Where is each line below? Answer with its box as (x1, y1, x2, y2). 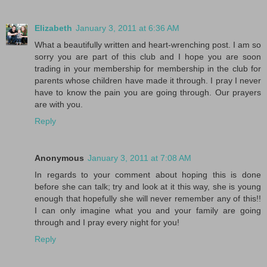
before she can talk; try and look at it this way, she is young (35, 181, 261, 191)
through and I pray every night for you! (35, 217, 179, 227)
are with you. (35, 99, 83, 109)
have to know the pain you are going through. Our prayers (35, 87, 261, 97)
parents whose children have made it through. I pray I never (35, 75, 261, 85)
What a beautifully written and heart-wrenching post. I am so (35, 39, 261, 49)
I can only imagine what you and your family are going (35, 205, 261, 215)
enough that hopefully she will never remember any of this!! (35, 193, 261, 203)
